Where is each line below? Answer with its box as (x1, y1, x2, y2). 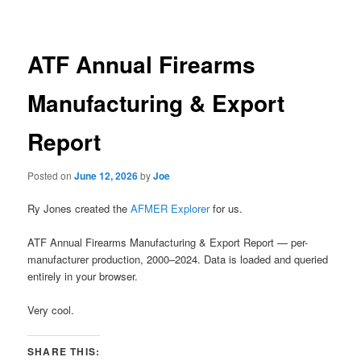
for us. (210, 201, 243, 216)
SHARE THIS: (27, 344, 101, 359)
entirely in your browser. (27, 268, 139, 284)
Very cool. (27, 302, 75, 318)
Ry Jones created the (27, 201, 131, 216)
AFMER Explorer (131, 201, 210, 216)
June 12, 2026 (74, 168, 139, 183)
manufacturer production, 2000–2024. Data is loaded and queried (27, 251, 329, 268)
